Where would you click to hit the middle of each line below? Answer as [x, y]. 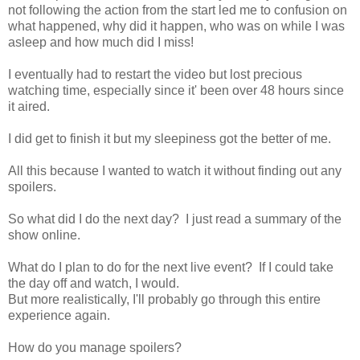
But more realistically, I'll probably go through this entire [164, 299]
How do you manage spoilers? [95, 347]
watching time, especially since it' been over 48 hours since [176, 90]
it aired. [31, 106]
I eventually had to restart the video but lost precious [155, 74]
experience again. [59, 315]
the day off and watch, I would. [95, 283]
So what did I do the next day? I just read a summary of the [175, 219]
